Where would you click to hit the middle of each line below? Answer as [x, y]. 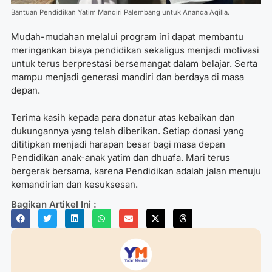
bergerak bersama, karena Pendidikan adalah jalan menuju [136, 171]
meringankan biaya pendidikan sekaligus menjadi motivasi [135, 50]
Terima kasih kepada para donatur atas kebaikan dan [123, 117]
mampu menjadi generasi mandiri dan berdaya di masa [127, 77]
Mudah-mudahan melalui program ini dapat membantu [127, 37]
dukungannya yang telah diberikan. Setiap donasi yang [127, 131]
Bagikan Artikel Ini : [54, 205]
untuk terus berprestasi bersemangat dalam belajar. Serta [134, 64]
